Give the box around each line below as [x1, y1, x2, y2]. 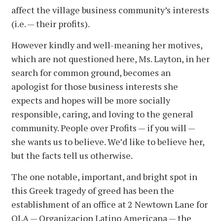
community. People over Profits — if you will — [11, 121, 195, 134]
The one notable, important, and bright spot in [11, 170, 197, 183]
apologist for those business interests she [11, 80, 178, 92]
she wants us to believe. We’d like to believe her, [11, 135, 204, 147]
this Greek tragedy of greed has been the [11, 184, 174, 196]
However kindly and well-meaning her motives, [11, 38, 202, 51]
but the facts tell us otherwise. [11, 149, 133, 161]
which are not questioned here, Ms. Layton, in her [11, 52, 210, 65]
